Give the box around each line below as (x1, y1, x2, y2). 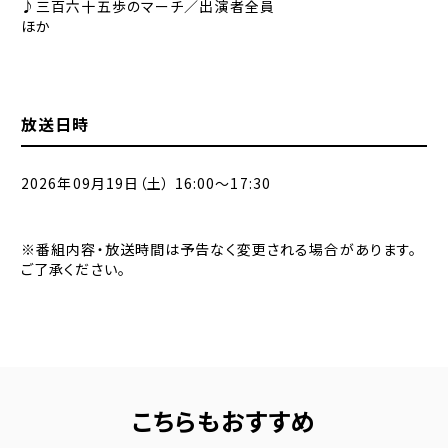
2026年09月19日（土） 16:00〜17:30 (20, 173, 272, 193)
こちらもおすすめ (131, 403, 317, 438)
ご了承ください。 (20, 259, 126, 279)
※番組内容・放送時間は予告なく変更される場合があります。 (20, 239, 418, 259)
